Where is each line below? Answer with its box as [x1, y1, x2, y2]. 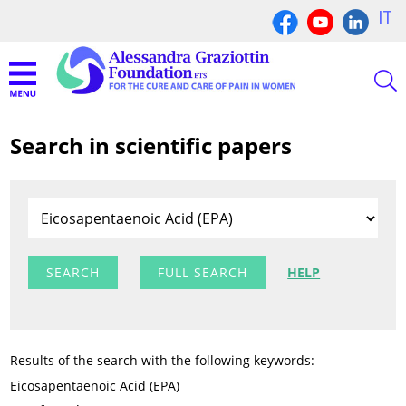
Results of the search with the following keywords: [10, 352, 315, 370]
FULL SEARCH [158, 264, 248, 282]
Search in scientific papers [10, 130, 293, 161]
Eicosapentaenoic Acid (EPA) [10, 377, 180, 395]
